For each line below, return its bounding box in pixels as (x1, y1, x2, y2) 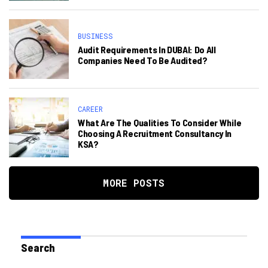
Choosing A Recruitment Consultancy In (78, 127, 232, 139)
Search (21, 241, 55, 254)
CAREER (78, 104, 103, 114)
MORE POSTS (103, 176, 165, 189)
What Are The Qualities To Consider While (78, 117, 242, 128)
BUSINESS (78, 31, 113, 41)
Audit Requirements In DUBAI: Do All (78, 44, 216, 55)
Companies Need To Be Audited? (78, 54, 208, 66)
